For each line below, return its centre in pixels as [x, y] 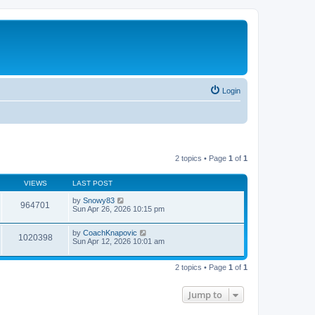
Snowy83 [99, 200]
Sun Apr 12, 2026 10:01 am [118, 242]
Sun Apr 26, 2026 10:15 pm [118, 208]
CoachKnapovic [110, 233]
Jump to [205, 294]
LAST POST [92, 183]
